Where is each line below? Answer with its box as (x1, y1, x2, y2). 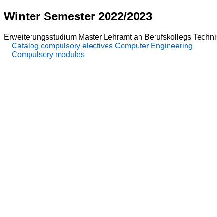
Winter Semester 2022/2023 (4, 9, 152, 23)
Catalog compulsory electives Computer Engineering (12, 41, 193, 50)
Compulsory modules (12, 50, 85, 59)
